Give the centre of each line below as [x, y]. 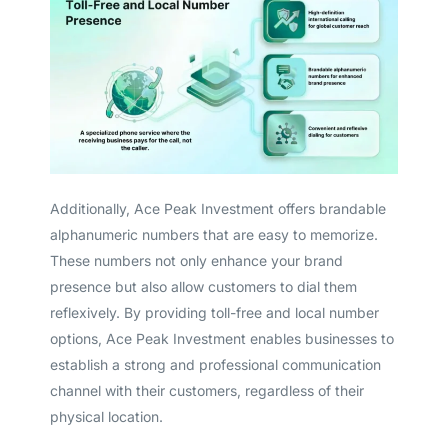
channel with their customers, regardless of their [206, 390]
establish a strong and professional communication [215, 364]
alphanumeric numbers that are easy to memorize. [213, 234]
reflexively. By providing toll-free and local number [214, 312]
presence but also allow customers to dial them [203, 286]
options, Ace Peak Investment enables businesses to [221, 338]
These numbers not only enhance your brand [196, 260]
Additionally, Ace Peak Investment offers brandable [217, 208]
